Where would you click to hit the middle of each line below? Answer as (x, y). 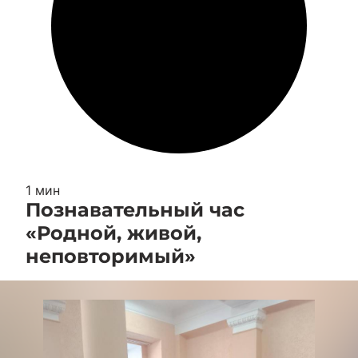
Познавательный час (135, 210)
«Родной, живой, (113, 233)
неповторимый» (111, 256)
